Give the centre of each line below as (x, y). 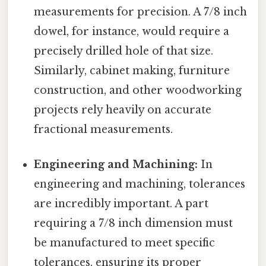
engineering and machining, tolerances (140, 184)
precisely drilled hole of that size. (124, 51)
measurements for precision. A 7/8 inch (141, 12)
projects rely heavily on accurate (123, 110)
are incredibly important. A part (121, 204)
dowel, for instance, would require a (132, 31)
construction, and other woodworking (138, 90)
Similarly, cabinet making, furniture (132, 70)
